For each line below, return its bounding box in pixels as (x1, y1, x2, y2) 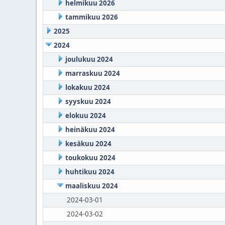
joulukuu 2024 (65, 55, 113, 64)
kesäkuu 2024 (65, 139, 111, 148)
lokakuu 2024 (65, 83, 110, 92)
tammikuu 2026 (65, 13, 118, 22)
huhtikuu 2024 (65, 167, 115, 176)
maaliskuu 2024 (65, 181, 118, 190)
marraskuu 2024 (65, 69, 120, 78)
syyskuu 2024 (65, 97, 111, 106)
